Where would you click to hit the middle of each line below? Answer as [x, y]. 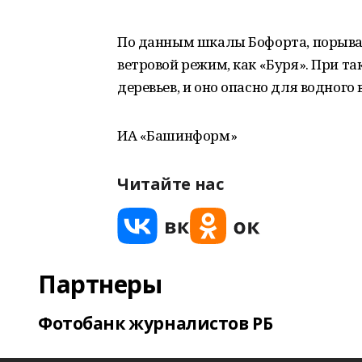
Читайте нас [170, 184]
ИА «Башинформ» [177, 135]
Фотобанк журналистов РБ [156, 323]
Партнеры [100, 284]
